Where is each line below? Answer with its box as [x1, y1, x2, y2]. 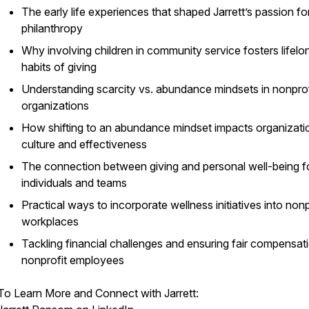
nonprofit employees [21, 253, 124, 267]
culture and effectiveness [21, 137, 147, 151]
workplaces [21, 215, 79, 228]
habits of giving [21, 60, 97, 74]
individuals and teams [21, 176, 127, 190]
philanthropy [21, 21, 83, 35]
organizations [21, 99, 89, 112]
